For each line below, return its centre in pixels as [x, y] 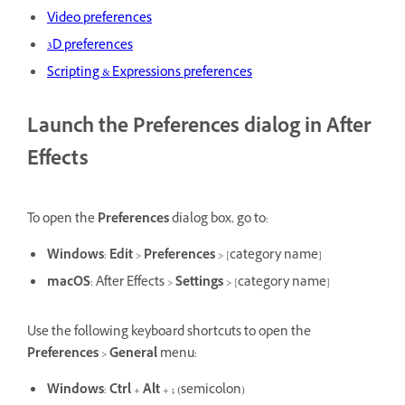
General [133, 355]
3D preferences [90, 46]
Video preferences [99, 19]
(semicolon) [211, 391]
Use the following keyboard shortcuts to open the [169, 334]
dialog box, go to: [219, 221]
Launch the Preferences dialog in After [199, 128]
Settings [199, 284]
